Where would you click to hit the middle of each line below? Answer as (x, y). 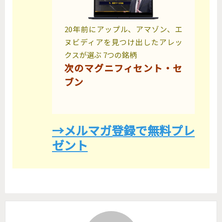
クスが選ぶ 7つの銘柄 (101, 55)
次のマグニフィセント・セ (123, 67)
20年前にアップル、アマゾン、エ (123, 29)
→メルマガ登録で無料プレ (123, 130)
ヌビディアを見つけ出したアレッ (123, 42)
